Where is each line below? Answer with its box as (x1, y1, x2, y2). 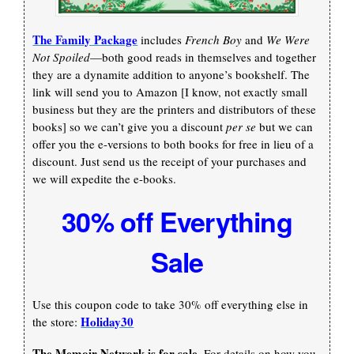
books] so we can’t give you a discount (32, 119, 227, 135)
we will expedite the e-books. (32, 171, 177, 187)
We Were (266, 32, 311, 48)
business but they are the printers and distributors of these (32, 101, 317, 118)
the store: (32, 314, 81, 330)
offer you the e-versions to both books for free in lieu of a (32, 136, 314, 153)
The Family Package (32, 31, 138, 49)
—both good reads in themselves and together (90, 49, 317, 66)
